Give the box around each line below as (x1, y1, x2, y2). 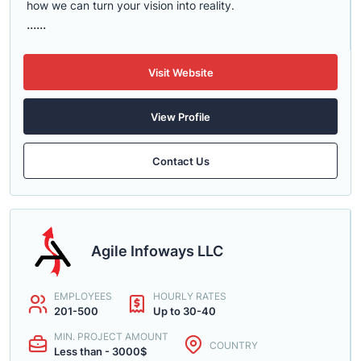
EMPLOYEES (54, 290, 112, 302)
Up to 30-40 (153, 305, 216, 317)
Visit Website (147, 65, 214, 79)
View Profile (151, 110, 210, 123)
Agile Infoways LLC (91, 243, 223, 259)
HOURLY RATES (153, 290, 226, 302)
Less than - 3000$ (54, 345, 147, 358)
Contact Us (151, 154, 210, 168)
